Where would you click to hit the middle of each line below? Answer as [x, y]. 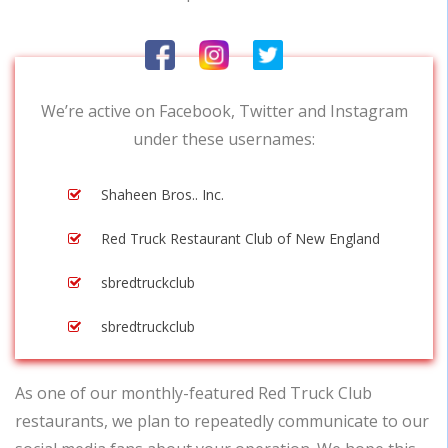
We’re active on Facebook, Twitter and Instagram [224, 111]
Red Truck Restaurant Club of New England [240, 238]
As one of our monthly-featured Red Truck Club [193, 393]
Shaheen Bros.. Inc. [162, 194]
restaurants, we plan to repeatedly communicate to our [222, 421]
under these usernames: [224, 139]
